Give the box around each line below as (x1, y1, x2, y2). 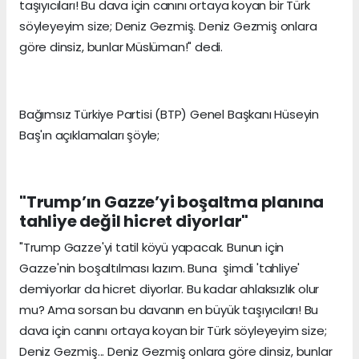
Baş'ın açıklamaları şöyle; (19, 126, 160, 143)
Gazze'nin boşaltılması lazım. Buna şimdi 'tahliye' (19, 259, 301, 276)
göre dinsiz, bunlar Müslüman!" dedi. (19, 38, 224, 55)
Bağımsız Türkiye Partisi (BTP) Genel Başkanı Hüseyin (19, 105, 320, 123)
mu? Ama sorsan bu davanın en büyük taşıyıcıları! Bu (19, 301, 319, 318)
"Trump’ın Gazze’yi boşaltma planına (19, 190, 325, 213)
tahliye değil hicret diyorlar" (19, 209, 249, 232)
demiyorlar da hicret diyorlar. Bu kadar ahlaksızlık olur (19, 280, 320, 297)
